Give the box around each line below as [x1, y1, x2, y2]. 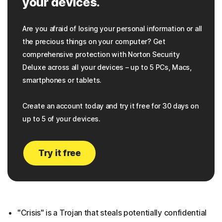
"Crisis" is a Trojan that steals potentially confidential [17, 208, 207, 218]
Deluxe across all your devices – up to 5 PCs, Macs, [22, 63, 192, 72]
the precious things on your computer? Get [22, 37, 166, 46]
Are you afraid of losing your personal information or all [22, 24, 202, 33]
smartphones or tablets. [22, 76, 102, 85]
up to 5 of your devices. [22, 114, 101, 123]
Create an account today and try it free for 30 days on [22, 102, 199, 111]
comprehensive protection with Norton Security [22, 50, 180, 59]
